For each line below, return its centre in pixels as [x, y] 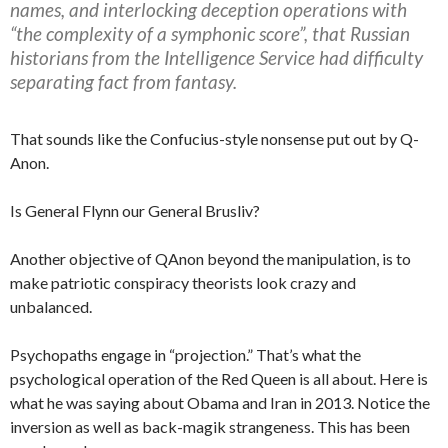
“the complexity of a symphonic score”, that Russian [210, 33]
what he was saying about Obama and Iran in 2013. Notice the [220, 403]
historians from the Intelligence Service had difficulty [216, 57]
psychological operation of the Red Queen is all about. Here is [219, 379]
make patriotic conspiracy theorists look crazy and [183, 283]
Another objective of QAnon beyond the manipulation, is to [210, 259]
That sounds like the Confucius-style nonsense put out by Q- [214, 139]
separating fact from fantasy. [123, 81]
